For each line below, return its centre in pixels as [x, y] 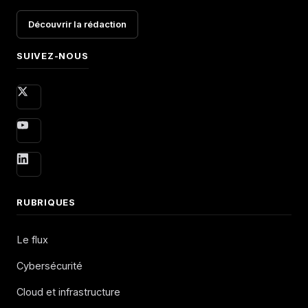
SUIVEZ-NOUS [53, 56]
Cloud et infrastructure [68, 292]
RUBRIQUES [46, 202]
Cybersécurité [49, 266]
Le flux [32, 240]
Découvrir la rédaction [77, 24]
